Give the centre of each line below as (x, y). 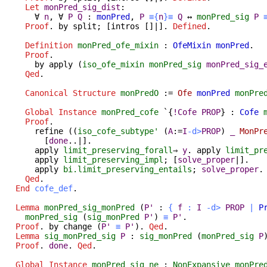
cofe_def (54, 188)
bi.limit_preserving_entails (128, 169)
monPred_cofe (130, 112)
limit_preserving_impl (113, 159)
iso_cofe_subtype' (118, 131)
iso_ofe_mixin (113, 64)
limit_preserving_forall (118, 150)
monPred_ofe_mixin (118, 45)
